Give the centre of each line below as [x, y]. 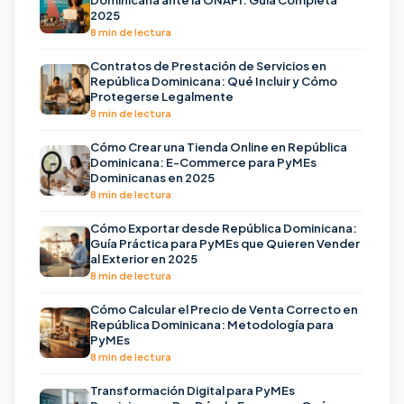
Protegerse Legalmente [162, 96]
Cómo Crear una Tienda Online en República [219, 147]
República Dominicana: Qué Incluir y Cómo [214, 81]
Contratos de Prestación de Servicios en [208, 65]
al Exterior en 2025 [144, 258]
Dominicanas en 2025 [152, 177]
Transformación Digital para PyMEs [193, 390]
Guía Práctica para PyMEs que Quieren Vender [225, 243]
